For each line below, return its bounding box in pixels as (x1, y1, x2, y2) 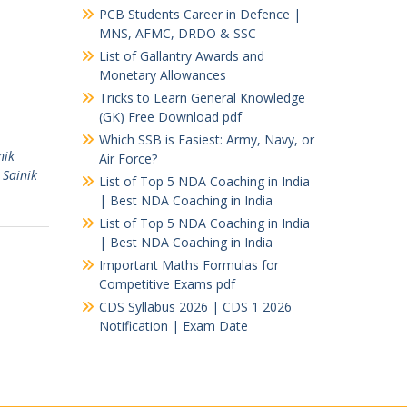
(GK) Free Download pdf (98, 107, 242, 125)
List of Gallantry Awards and (98, 46, 264, 65)
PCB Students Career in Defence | (98, 5, 301, 23)
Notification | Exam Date (98, 316, 248, 334)
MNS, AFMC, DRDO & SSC (98, 24, 256, 42)
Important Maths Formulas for (98, 255, 279, 273)
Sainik (3, 165, 37, 184)
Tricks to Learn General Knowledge (98, 88, 305, 106)
